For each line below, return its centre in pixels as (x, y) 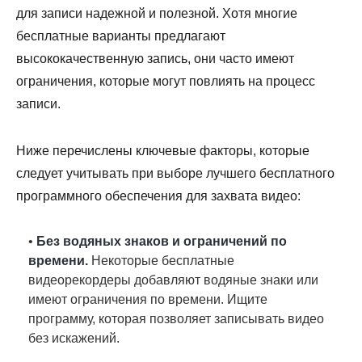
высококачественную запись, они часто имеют (155, 59)
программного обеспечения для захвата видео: (158, 196)
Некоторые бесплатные (161, 261)
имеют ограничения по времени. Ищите (148, 299)
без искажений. (74, 338)
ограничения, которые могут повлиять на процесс (166, 81)
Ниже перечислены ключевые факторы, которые (163, 151)
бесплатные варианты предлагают (121, 36)
